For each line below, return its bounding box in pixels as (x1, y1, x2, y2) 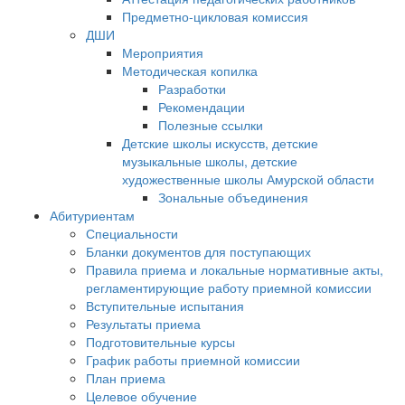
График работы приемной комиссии (86, 351, 300, 369)
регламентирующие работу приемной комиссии (86, 278, 372, 297)
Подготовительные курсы (86, 333, 235, 351)
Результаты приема (86, 315, 201, 333)
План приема (86, 369, 165, 387)
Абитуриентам (50, 206, 135, 224)
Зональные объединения (158, 188, 308, 206)
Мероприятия (122, 43, 203, 61)
